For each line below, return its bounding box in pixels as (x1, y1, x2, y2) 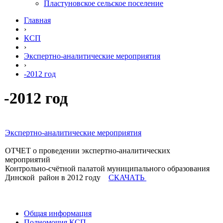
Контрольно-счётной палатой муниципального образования (5, 164, 210, 173)
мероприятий (5, 155, 52, 164)
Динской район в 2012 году (5, 173, 109, 182)
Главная (24, 16, 51, 24)
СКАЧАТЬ (109, 173, 146, 182)
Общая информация (24, 209, 92, 218)
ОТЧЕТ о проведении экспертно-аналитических (5, 146, 170, 155)
